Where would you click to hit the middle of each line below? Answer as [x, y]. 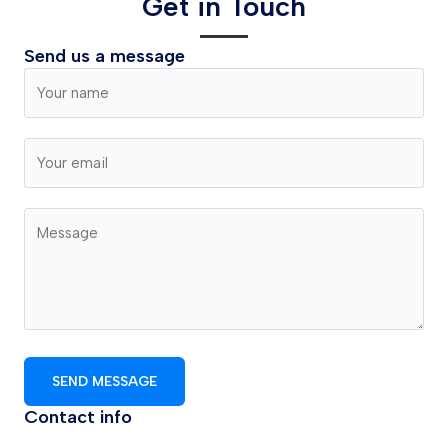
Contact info [78, 417]
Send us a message [104, 56]
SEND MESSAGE [104, 381]
